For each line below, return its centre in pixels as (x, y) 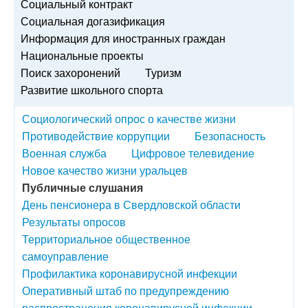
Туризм (164, 72)
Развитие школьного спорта (92, 89)
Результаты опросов (74, 221)
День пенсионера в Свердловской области (131, 204)
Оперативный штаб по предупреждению (125, 290)
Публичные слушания (82, 187)
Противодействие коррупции (96, 135)
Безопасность (230, 135)
